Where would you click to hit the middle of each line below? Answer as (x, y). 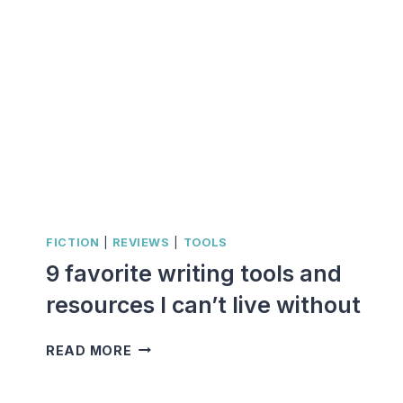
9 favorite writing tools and (194, 273)
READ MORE (89, 350)
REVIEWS (141, 243)
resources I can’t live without (203, 304)
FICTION (73, 243)
